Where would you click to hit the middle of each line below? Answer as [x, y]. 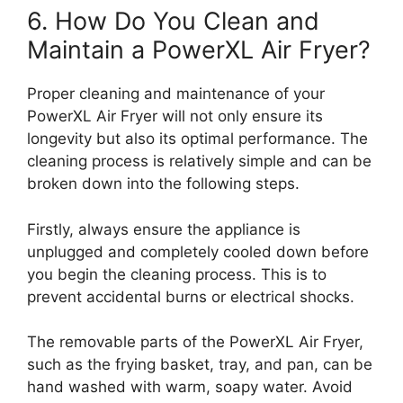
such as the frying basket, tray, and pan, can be [200, 364]
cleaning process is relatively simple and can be [199, 161]
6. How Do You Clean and [173, 21]
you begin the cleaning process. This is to [177, 274]
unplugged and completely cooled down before [198, 251]
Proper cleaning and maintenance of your [176, 94]
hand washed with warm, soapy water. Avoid [190, 387]
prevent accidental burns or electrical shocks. [191, 296]
